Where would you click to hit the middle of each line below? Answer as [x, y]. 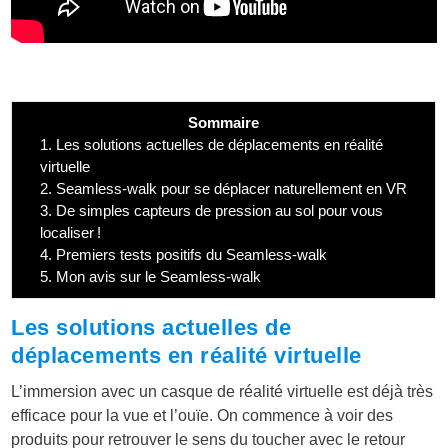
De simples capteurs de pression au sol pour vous [218, 210]
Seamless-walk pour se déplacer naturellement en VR [230, 188]
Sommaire [224, 122]
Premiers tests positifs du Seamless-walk [190, 254]
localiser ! [71, 232]
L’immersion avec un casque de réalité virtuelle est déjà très [222, 392]
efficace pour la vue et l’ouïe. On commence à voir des [202, 416]
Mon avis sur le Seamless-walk [157, 276]
